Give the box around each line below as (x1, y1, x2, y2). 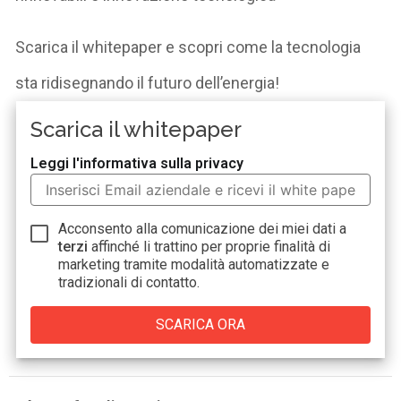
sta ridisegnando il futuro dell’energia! (15, 73, 280, 92)
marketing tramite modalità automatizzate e (58, 255, 330, 273)
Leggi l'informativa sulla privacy (30, 154, 244, 172)
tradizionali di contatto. (58, 273, 200, 291)
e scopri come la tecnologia (162, 37, 362, 56)
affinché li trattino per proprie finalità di (91, 237, 331, 255)
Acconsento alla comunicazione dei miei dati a (58, 219, 347, 237)
